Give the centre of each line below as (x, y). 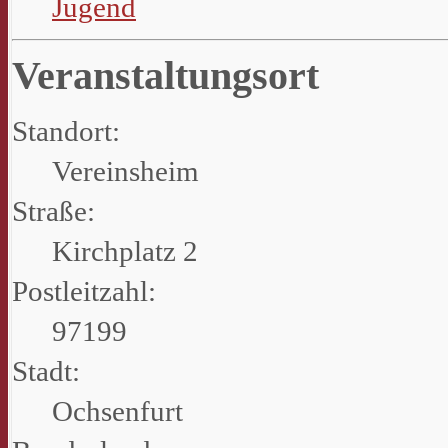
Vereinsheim (125, 171)
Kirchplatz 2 (125, 251)
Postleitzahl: (84, 291)
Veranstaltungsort (165, 76)
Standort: (66, 131)
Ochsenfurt (117, 411)
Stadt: (46, 371)
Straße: (53, 211)
